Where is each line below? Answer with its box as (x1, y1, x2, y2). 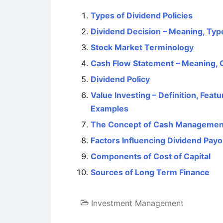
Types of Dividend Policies (91, 10, 193, 20)
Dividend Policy (91, 74, 150, 84)
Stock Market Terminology (91, 42, 194, 52)
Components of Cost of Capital (91, 151, 211, 161)
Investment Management (91, 198, 184, 208)
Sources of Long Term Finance (91, 167, 210, 177)
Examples (91, 104, 128, 113)
